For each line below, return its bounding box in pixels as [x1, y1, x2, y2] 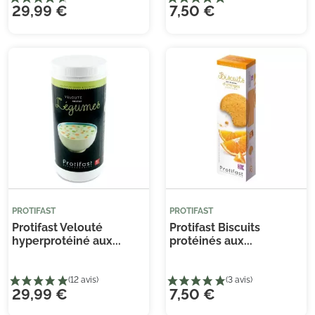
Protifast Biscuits [169, 221, 260, 235]
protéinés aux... [169, 234, 252, 248]
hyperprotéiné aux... [12, 234, 121, 248]
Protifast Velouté [12, 221, 103, 235]
